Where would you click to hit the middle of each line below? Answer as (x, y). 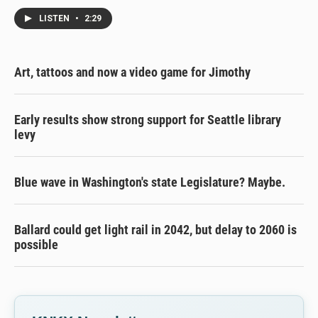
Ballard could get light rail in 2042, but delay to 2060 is (155, 229)
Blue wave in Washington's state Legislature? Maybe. (150, 182)
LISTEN (55, 18)
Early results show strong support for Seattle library (148, 119)
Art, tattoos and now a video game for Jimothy (132, 72)
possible (36, 244)
